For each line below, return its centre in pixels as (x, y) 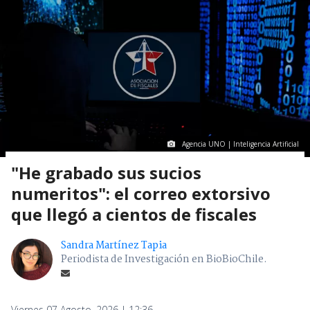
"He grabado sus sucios (106, 173)
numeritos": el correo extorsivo (141, 194)
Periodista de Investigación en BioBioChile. (164, 260)
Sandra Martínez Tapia (114, 246)
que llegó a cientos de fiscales (134, 215)
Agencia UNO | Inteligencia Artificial (240, 144)
